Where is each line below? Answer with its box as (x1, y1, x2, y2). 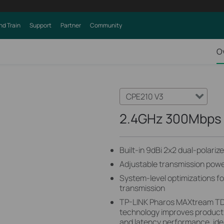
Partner (60, 21, 81, 29)
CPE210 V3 (126, 91, 163, 102)
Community (89, 21, 122, 29)
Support (29, 21, 51, 29)
